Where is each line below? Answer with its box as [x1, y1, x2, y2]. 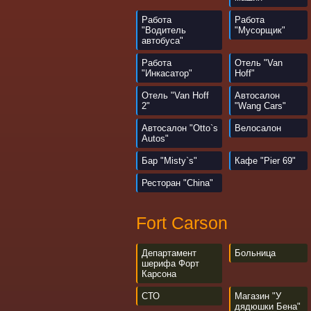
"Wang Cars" [235, 101, 286, 111]
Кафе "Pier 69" [235, 155, 296, 166]
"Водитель [142, 25, 186, 35]
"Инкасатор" [142, 68, 192, 78]
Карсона [142, 269, 176, 279]
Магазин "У [235, 291, 281, 301]
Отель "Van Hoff [142, 90, 209, 101]
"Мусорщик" [235, 25, 285, 35]
